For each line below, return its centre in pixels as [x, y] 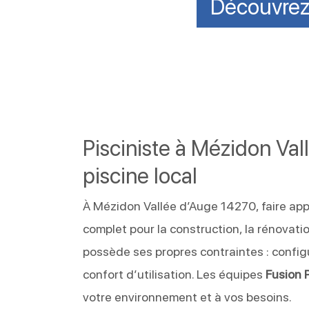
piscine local [140, 176]
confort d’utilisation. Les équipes [175, 274]
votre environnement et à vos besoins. [188, 297]
